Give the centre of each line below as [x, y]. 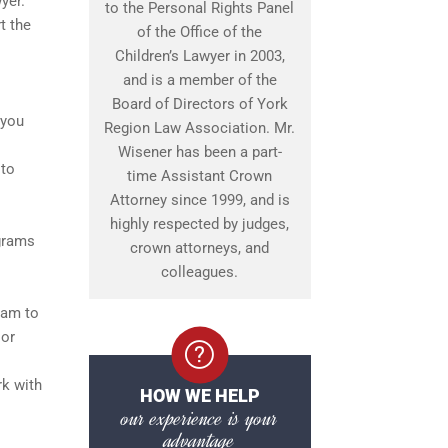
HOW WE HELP [199, 396]
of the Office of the [199, 32]
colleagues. [199, 272]
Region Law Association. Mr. [199, 128]
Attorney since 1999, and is [199, 200]
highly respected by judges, [199, 224]
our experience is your [199, 418]
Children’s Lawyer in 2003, [199, 56]
